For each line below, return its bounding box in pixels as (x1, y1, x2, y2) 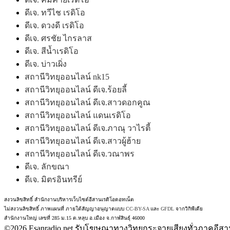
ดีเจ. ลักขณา (25, 162, 69, 171)
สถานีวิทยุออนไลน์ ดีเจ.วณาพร (25, 149, 135, 159)
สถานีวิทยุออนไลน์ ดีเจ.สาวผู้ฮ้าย (25, 137, 141, 146)
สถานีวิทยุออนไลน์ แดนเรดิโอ (25, 111, 131, 120)
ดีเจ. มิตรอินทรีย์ (25, 175, 82, 184)
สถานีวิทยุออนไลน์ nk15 (25, 72, 109, 82)
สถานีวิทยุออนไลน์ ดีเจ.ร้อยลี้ (25, 85, 127, 94)
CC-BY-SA (126, 206, 149, 212)
